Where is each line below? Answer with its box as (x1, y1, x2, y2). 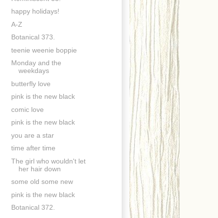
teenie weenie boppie (11, 46, 77, 54)
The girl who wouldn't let (11, 157, 86, 165)
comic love (11, 105, 44, 113)
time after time (11, 144, 55, 152)
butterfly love (11, 79, 51, 88)
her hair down (18, 164, 61, 173)
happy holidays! (11, 7, 59, 16)
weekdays (18, 67, 49, 75)
